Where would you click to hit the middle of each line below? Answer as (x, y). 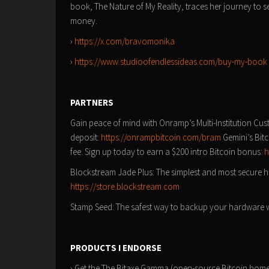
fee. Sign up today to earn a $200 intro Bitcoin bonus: (167, 152)
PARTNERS (92, 102)
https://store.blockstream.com (125, 186)
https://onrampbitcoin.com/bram (161, 137)
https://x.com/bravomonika (125, 41)
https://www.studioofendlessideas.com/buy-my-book (171, 62)
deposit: (86, 137)
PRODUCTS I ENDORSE (116, 248)
